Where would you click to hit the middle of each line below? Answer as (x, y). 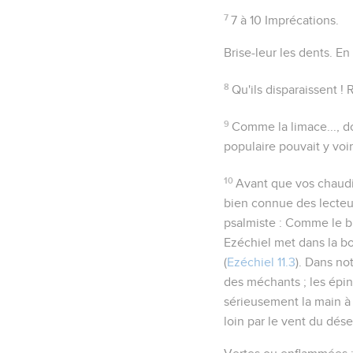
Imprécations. (301, 20)
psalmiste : (255, 223)
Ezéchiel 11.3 (261, 262)
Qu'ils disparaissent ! (288, 89)
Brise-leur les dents (277, 52)
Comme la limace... (284, 126)
